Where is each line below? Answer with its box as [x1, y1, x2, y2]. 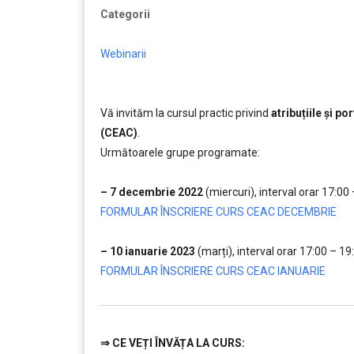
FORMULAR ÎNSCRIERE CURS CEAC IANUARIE [100, 265, 326, 277]
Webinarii [100, 47, 146, 60]
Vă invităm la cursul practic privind [100, 107, 271, 119]
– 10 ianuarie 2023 [100, 245, 195, 258]
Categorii [100, 8, 150, 21]
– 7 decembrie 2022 [100, 186, 203, 198]
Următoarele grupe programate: [100, 146, 260, 159]
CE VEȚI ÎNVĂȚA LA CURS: [110, 337, 245, 349]
